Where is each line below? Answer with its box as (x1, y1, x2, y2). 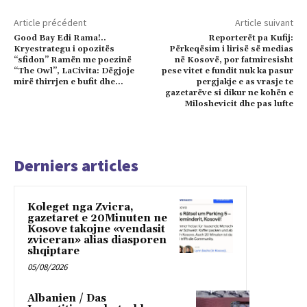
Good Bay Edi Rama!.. (14, 32, 106, 43)
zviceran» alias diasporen (27, 233, 167, 247)
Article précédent (14, 16, 86, 29)
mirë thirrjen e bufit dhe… (14, 76, 123, 87)
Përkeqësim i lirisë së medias (169, 43, 293, 54)
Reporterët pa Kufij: (208, 32, 293, 43)
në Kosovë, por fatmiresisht (174, 54, 293, 65)
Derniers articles (14, 154, 138, 176)
